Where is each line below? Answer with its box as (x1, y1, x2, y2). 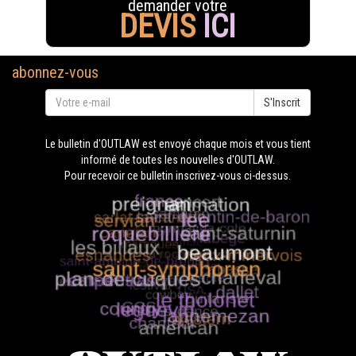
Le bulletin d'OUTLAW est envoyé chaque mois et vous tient (44, 137, 311, 151)
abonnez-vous (12, 63, 99, 83)
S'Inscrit (263, 96, 300, 110)
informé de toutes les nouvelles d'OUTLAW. (80, 153, 275, 167)
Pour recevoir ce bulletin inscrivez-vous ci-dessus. (64, 169, 292, 183)
